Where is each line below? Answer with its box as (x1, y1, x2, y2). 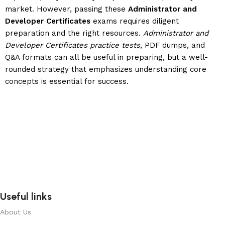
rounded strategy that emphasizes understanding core (5, 64, 206, 74)
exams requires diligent (90, 16, 179, 26)
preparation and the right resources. (5, 28, 143, 38)
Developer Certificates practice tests (5, 40, 140, 50)
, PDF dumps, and (140, 40, 205, 50)
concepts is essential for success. (5, 76, 129, 86)
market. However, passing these (5, 4, 128, 14)
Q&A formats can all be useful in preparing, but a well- (5, 52, 208, 62)
